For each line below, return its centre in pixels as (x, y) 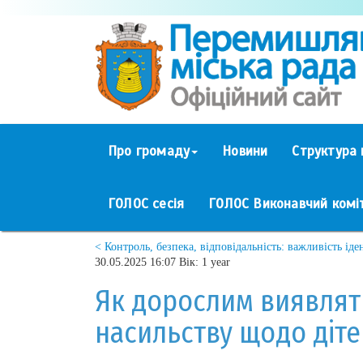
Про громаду (149, 151)
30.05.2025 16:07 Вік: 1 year (162, 262)
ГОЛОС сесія (146, 203)
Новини (245, 151)
